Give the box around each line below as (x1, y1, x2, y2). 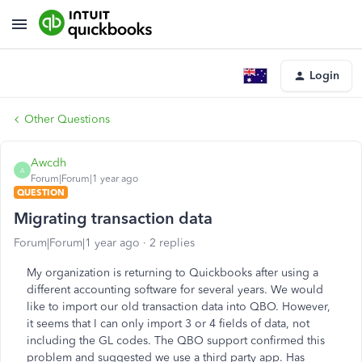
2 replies (149, 236, 195, 250)
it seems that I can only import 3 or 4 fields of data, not (27, 317, 309, 330)
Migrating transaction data (14, 208, 213, 228)
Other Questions (24, 112, 110, 126)
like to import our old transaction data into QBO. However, (27, 300, 330, 314)
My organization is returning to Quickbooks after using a (27, 266, 318, 280)
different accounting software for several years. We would (27, 283, 323, 297)
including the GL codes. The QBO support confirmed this (27, 334, 325, 347)
